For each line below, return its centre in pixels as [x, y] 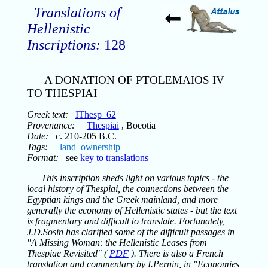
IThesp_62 [95, 114]
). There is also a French [176, 253]
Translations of [77, 13]
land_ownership [90, 147]
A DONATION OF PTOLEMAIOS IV [134, 80]
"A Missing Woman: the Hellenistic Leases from [117, 242]
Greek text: [47, 114]
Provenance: [51, 125]
